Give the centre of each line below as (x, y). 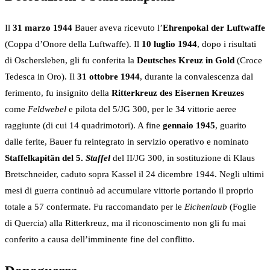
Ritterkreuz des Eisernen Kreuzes (178, 93)
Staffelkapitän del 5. (45, 158)
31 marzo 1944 (42, 28)
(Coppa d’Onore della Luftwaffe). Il (73, 44)
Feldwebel (47, 109)
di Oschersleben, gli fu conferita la (71, 61)
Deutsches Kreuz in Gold (186, 61)
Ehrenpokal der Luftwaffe (214, 28)
